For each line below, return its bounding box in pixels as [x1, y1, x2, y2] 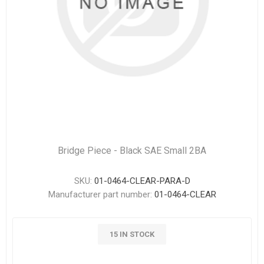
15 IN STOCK [110, 230, 154, 239]
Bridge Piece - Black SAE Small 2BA [58, 145, 206, 156]
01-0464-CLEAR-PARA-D [94, 176, 190, 186]
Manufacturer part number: [48, 189, 152, 200]
